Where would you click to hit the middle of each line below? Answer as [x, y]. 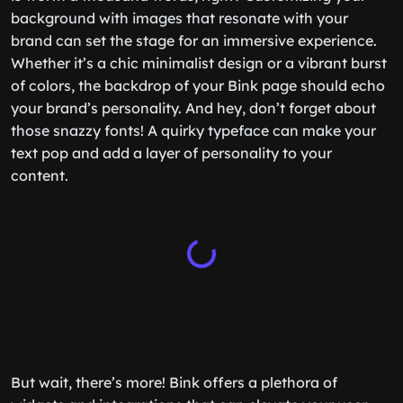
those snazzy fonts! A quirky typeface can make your [193, 130]
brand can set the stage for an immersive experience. [194, 40]
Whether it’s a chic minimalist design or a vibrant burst [199, 63]
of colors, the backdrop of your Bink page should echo [198, 85]
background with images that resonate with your [179, 18]
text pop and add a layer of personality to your [171, 153]
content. [40, 175]
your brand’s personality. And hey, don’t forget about [193, 108]
